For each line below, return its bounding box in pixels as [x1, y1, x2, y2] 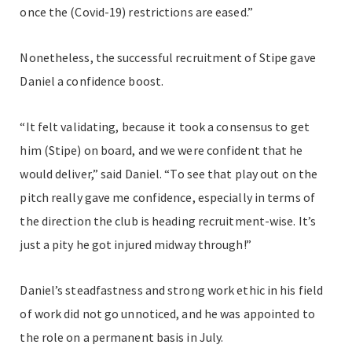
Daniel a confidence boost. [20, 73, 164, 90]
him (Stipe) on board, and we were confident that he [20, 142, 303, 159]
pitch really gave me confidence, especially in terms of [20, 189, 315, 206]
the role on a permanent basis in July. [20, 329, 224, 346]
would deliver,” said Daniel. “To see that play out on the [20, 166, 318, 182]
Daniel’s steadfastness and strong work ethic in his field [20, 282, 324, 299]
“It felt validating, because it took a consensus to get [20, 119, 310, 135]
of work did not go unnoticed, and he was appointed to [20, 306, 315, 322]
